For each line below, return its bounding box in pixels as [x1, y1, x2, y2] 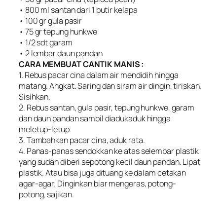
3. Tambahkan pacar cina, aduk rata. [19, 134, 145, 146]
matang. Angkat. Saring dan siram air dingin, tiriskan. [19, 80, 202, 91]
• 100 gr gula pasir [19, 15, 82, 26]
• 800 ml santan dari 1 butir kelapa [19, 4, 138, 15]
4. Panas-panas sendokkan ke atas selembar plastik [19, 145, 199, 156]
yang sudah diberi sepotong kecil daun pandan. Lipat [19, 156, 200, 167]
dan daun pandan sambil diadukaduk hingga [19, 112, 171, 124]
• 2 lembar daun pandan [19, 47, 103, 59]
